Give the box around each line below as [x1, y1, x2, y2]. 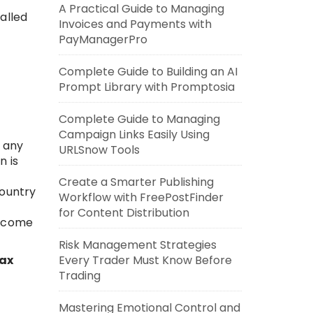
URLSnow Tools [58, 142, 140, 158]
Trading [58, 268, 101, 284]
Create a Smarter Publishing [58, 174, 214, 190]
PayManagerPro [58, 31, 147, 48]
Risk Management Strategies [58, 237, 217, 253]
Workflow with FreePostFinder [58, 189, 224, 205]
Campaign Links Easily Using [58, 126, 210, 143]
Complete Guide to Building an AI [58, 64, 238, 80]
